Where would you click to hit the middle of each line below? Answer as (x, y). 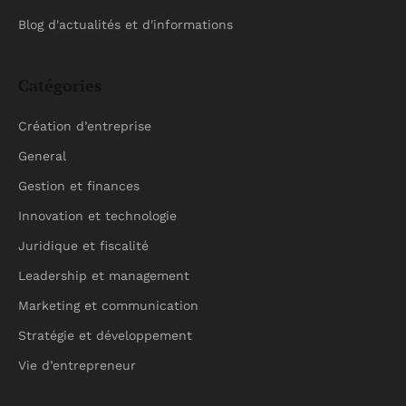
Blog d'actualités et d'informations (126, 24)
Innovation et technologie (97, 216)
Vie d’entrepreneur (77, 365)
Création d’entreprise (85, 126)
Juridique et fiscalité (83, 246)
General (42, 156)
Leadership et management (104, 275)
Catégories (60, 85)
